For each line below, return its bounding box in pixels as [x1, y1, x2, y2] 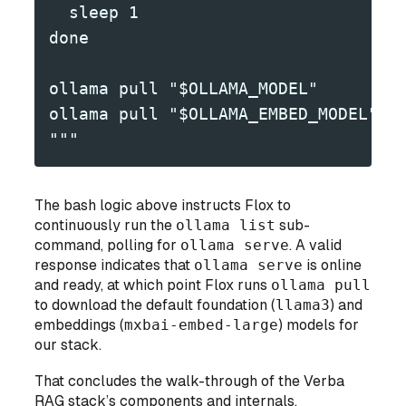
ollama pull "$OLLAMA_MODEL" [49, 79, 319, 99]
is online [303, 256, 362, 275]
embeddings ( [34, 316, 125, 334]
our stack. [34, 336, 102, 354]
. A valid [289, 237, 343, 255]
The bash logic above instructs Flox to [34, 197, 292, 215]
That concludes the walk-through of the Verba [34, 372, 345, 391]
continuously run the [34, 217, 177, 235]
